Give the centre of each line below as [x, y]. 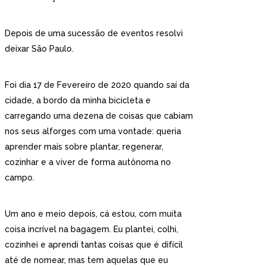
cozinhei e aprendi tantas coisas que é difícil [94, 245]
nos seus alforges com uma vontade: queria [93, 131]
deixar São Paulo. [40, 49]
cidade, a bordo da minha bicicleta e [78, 100]
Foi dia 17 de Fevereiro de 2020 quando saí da [97, 85]
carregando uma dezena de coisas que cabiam [99, 116]
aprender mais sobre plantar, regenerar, [84, 147]
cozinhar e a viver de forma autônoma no [88, 162]
